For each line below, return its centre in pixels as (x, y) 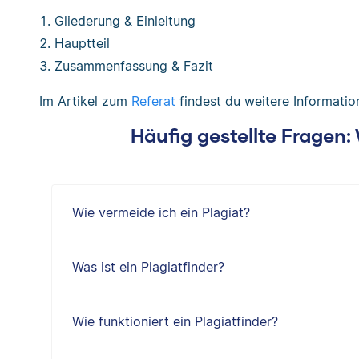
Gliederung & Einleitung (125, 21)
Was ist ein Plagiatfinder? (148, 267)
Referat (153, 101)
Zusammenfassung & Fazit (134, 66)
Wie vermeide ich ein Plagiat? (161, 212)
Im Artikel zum (85, 101)
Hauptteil (83, 43)
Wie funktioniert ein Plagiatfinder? (175, 321)
